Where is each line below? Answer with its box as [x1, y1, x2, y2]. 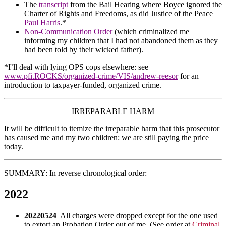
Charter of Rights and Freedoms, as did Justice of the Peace [24, 9, 213, 18]
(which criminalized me [112, 27, 189, 36]
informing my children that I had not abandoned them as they [24, 36, 218, 45]
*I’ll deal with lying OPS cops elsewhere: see [4, 62, 148, 71]
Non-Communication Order [24, 27, 112, 36]
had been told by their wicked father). [24, 45, 143, 54]
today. [4, 142, 23, 151]
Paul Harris [24, 18, 60, 27]
